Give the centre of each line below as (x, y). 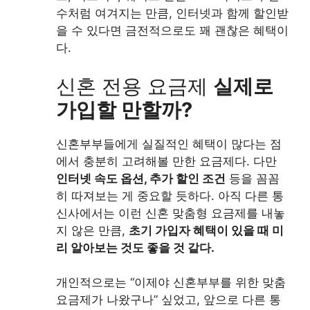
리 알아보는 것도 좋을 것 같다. (135, 247)
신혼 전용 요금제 (135, 86)
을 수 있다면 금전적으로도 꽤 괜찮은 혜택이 (172, 31)
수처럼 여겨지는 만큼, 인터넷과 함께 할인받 (172, 13)
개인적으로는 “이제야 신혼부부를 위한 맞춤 (171, 283)
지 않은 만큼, (92, 230)
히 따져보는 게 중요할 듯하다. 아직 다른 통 (170, 195)
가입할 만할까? (124, 109)
